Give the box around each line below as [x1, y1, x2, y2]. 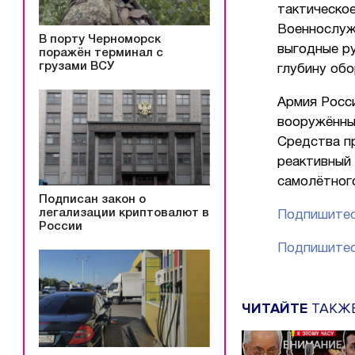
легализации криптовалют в [39, 207, 209, 219]
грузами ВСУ [39, 60, 114, 72]
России [39, 220, 82, 232]
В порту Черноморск [39, 33, 161, 45]
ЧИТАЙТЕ [242, 299, 307, 317]
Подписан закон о [39, 193, 146, 205]
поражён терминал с [39, 47, 163, 59]
